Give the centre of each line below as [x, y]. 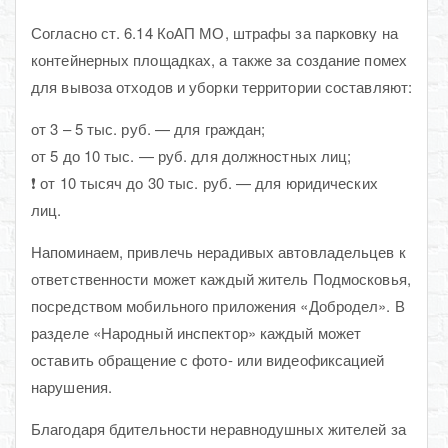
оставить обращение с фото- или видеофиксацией [208, 359]
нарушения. [71, 386]
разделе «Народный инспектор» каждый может [196, 332]
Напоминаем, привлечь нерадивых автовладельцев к [218, 251]
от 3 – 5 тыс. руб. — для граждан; [148, 128]
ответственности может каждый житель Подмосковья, [221, 278]
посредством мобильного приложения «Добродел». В [218, 305]
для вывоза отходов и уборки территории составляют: [222, 86]
